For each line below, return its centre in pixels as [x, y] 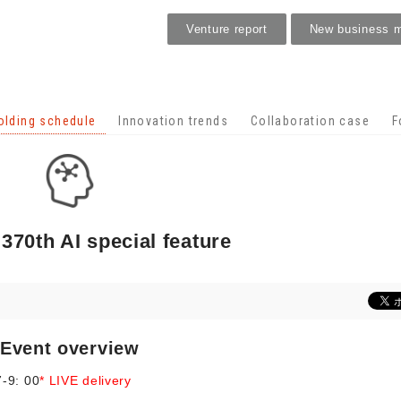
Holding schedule [200, 70]
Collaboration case [310, 121]
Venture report [227, 29]
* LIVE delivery [85, 380]
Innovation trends [174, 121]
